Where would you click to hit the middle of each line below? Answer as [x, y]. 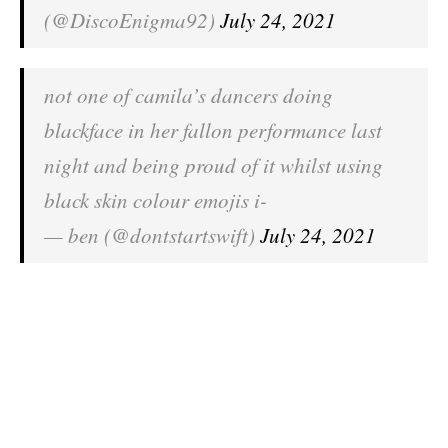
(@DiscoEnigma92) [132, 20]
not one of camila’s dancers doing [188, 95]
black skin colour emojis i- [155, 200]
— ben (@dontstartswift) [152, 235]
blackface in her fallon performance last [213, 130]
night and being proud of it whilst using [213, 165]
